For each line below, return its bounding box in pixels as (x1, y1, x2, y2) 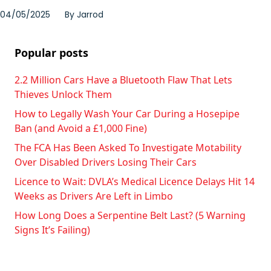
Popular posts (15, 45, 88, 60)
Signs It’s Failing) (15, 223, 90, 237)
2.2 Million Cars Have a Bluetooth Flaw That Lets (15, 73, 232, 87)
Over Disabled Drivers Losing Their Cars (15, 155, 197, 169)
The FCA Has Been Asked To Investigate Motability (15, 141, 241, 155)
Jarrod (77, 8, 103, 21)
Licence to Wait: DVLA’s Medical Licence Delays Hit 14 (15, 175, 255, 189)
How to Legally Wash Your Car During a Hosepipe (15, 107, 240, 121)
